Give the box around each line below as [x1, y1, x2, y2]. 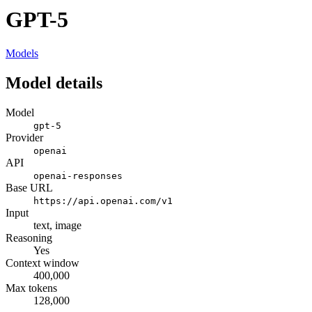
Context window [6, 257, 79, 270]
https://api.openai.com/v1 [33, 196, 173, 207]
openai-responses [33, 171, 123, 182]
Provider [6, 132, 43, 144]
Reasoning [6, 232, 52, 244]
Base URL [6, 182, 53, 194]
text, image [33, 219, 81, 232]
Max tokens [6, 282, 57, 295]
